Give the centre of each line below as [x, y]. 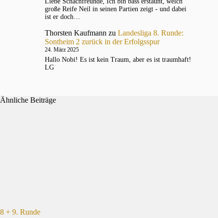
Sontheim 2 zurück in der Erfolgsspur [102, 42]
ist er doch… [63, 17]
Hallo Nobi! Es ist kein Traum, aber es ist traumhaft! [118, 60]
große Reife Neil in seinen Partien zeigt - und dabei [116, 9]
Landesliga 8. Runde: [151, 33]
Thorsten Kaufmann [76, 33]
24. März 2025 [62, 50]
